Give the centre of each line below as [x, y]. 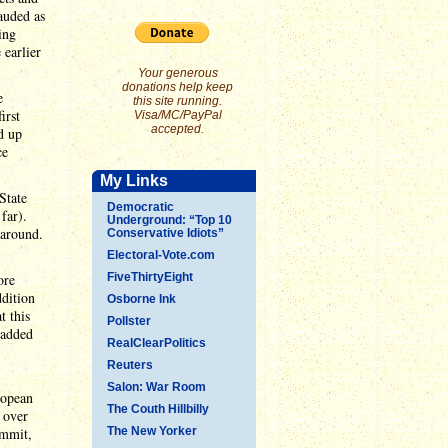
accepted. [177, 129]
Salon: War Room [156, 387]
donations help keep [177, 87]
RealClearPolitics [156, 343]
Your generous [177, 73]
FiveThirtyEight [150, 277]
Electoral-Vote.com [161, 255]
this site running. [177, 101]
